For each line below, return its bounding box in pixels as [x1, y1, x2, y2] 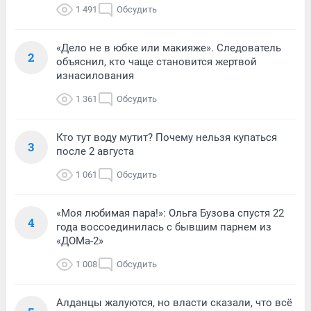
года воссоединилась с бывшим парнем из [56, 220, 271, 233]
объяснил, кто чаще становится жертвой [56, 55, 257, 68]
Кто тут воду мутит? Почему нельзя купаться [56, 131, 277, 144]
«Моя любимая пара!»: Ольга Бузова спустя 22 [56, 206, 284, 219]
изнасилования [56, 69, 134, 82]
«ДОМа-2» [56, 234, 103, 247]
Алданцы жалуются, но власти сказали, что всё [56, 296, 292, 309]
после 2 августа [56, 144, 134, 158]
